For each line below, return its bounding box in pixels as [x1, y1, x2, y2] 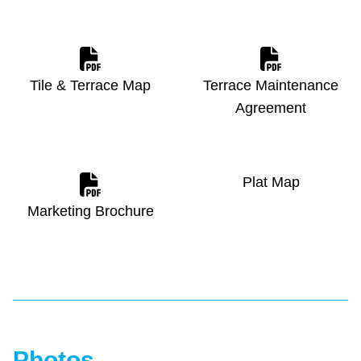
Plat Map [242, 174, 300, 191]
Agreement [235, 100, 306, 117]
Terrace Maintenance [203, 77, 338, 94]
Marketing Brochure [27, 203, 154, 220]
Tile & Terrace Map [30, 77, 151, 94]
